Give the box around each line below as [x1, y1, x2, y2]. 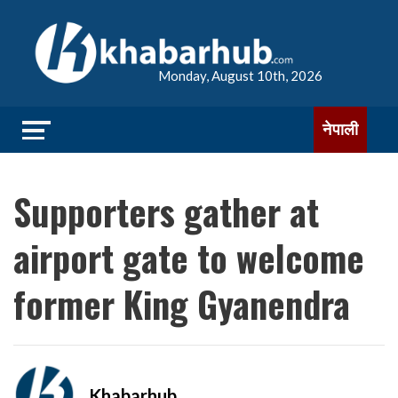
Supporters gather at [13, 185, 319, 238]
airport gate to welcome [13, 231, 364, 284]
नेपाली [322, 120, 358, 139]
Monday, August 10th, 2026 [158, 68, 322, 84]
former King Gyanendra [13, 277, 350, 330]
